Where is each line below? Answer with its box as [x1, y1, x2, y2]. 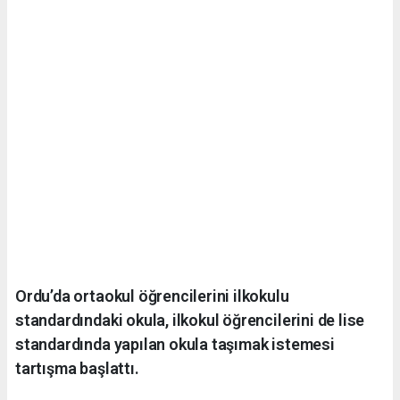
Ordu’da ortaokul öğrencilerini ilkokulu [15, 286, 289, 305]
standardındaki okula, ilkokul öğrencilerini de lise [15, 310, 365, 329]
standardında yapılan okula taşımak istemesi [15, 334, 335, 354]
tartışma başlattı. [15, 358, 139, 378]
